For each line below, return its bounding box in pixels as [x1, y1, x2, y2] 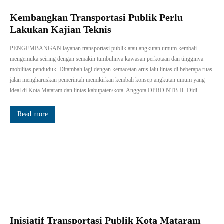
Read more [17, 110, 48, 118]
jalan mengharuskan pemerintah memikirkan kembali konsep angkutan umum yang [10, 76, 205, 83]
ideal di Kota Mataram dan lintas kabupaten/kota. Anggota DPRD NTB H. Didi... [10, 86, 202, 94]
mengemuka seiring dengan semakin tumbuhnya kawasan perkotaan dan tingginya [10, 55, 203, 62]
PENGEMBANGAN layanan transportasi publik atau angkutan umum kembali [10, 44, 197, 52]
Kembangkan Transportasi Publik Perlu [10, 11, 183, 23]
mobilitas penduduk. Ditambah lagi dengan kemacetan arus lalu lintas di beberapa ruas [10, 65, 212, 73]
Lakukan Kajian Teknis [10, 23, 114, 35]
